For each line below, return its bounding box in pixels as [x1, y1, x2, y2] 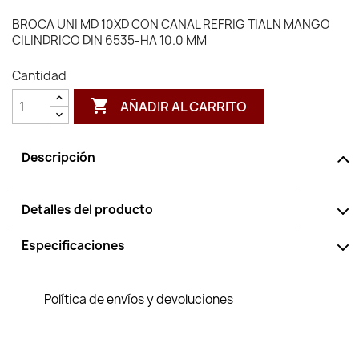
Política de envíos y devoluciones [44, 291, 233, 308]
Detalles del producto [22, 201, 153, 218]
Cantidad [12, 67, 67, 84]
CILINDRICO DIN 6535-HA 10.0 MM [12, 32, 207, 49]
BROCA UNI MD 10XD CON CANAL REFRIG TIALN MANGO [12, 16, 330, 33]
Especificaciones [22, 237, 125, 254]
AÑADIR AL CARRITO [120, 97, 248, 115]
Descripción [22, 149, 95, 166]
